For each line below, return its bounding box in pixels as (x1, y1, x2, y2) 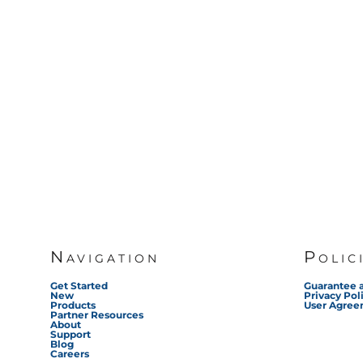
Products (50, 298, 96, 311)
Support (50, 327, 91, 340)
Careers (50, 347, 89, 360)
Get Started (50, 279, 109, 292)
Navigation (50, 246, 160, 267)
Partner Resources (50, 308, 144, 321)
